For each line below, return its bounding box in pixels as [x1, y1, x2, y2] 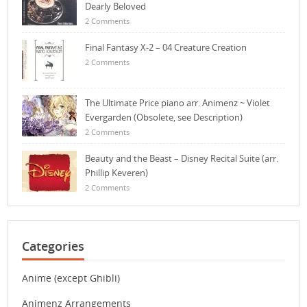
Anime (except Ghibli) [22, 271, 121, 285]
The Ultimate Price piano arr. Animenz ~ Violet [85, 97, 271, 110]
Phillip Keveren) [85, 167, 149, 180]
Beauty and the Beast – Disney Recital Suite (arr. [85, 152, 279, 165]
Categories [22, 238, 85, 255]
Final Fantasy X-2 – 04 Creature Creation [85, 41, 247, 54]
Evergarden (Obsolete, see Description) [85, 111, 243, 124]
